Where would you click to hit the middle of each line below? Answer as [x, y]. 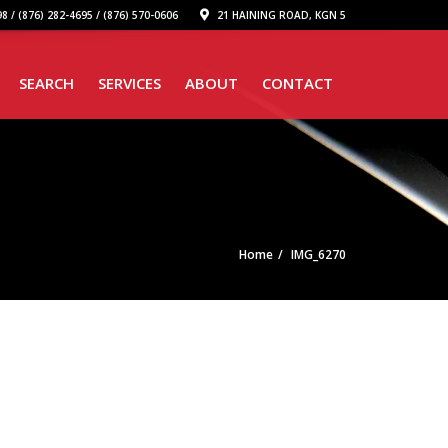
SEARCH [46, 83]
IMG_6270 [318, 254]
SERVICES [129, 83]
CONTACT [297, 83]
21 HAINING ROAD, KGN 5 [280, 15]
